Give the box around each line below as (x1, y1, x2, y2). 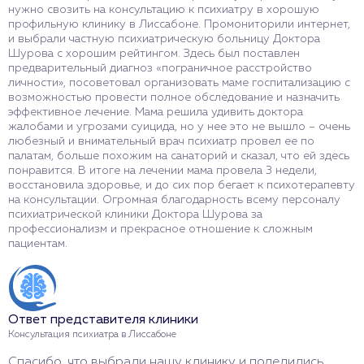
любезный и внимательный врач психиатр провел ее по (8, 135, 314, 147)
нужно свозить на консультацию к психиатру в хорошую (8, 3, 319, 15)
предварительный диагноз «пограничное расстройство (8, 62, 312, 74)
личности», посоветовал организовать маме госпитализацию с (8, 76, 350, 89)
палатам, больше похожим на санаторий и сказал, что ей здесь (8, 149, 349, 162)
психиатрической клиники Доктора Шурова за (8, 208, 262, 220)
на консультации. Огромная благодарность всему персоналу (8, 193, 340, 206)
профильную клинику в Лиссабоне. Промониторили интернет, (8, 18, 350, 30)
